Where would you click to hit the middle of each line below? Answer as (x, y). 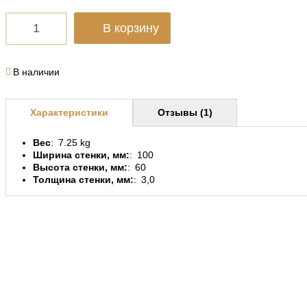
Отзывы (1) (185, 113)
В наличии (37, 72)
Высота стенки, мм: (81, 167)
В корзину (131, 28)
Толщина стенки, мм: (84, 179)
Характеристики (70, 113)
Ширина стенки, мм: (82, 155)
